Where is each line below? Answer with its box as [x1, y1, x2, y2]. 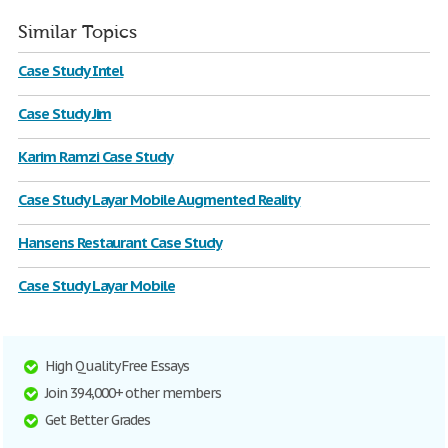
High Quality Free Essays [45, 357, 190, 375]
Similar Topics [18, 22, 137, 43]
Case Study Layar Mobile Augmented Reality [18, 190, 301, 209]
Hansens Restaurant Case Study [18, 233, 222, 252]
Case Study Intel [18, 61, 124, 80]
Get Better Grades [45, 411, 151, 429]
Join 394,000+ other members [45, 384, 221, 402]
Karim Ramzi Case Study [18, 147, 174, 166]
